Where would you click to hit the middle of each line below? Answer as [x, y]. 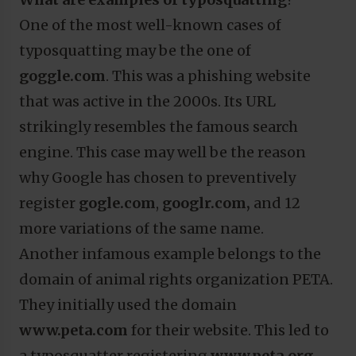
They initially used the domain [128, 304]
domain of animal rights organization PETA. [176, 279]
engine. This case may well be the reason [163, 152]
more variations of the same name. [141, 228]
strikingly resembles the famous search [159, 126]
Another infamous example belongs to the [170, 253]
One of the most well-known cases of [150, 25]
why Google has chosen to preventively [157, 177]
